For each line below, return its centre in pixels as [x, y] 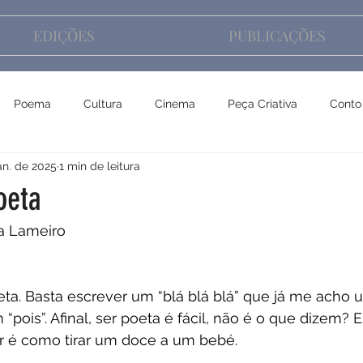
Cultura [103, 103]
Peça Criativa [263, 103]
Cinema [175, 103]
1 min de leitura [100, 166]
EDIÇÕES [64, 36]
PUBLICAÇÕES [277, 36]
